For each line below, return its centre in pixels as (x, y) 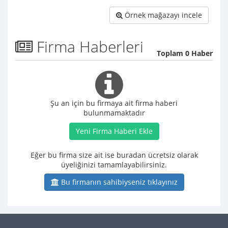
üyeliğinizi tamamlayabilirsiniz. (114, 165)
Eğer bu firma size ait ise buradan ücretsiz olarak (114, 155)
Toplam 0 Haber (185, 53)
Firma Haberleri (88, 47)
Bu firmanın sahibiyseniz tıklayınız (118, 182)
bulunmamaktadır (114, 113)
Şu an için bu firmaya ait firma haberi (114, 103)
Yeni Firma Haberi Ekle (114, 131)
